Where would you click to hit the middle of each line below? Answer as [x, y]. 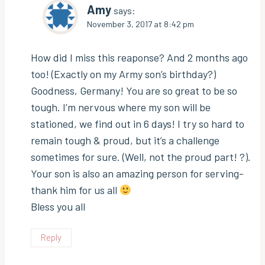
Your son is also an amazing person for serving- [137, 173]
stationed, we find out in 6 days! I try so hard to [138, 123]
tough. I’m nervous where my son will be [121, 107]
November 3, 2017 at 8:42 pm [140, 24]
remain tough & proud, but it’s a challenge [125, 140]
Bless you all [58, 206]
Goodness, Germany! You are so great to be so [134, 90]
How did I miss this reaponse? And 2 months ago [139, 57]
